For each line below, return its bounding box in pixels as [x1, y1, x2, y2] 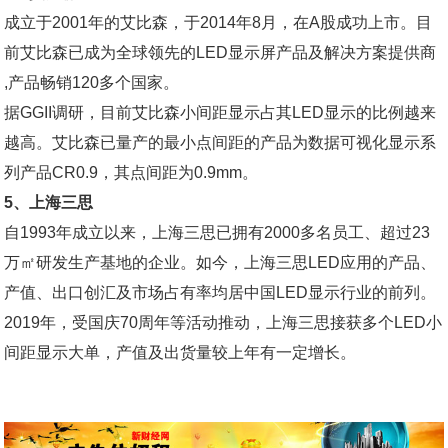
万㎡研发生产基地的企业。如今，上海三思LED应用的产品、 [4, 254, 437, 272]
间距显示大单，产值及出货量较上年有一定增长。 [4, 344, 357, 362]
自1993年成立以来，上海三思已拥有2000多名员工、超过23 [4, 224, 431, 242]
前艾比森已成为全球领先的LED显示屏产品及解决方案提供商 [4, 44, 437, 62]
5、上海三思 [4, 194, 94, 212]
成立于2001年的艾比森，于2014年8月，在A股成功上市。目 [4, 14, 433, 32]
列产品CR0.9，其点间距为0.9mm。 [4, 164, 259, 182]
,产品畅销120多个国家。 [4, 74, 180, 92]
